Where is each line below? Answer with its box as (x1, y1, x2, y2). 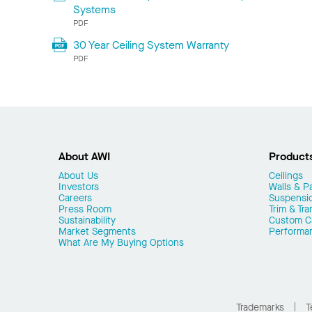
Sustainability (58, 214, 116, 228)
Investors (58, 180, 99, 194)
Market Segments (58, 225, 136, 239)
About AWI (58, 149, 110, 164)
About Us (58, 169, 98, 183)
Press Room (58, 203, 111, 217)
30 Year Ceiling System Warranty (72, 38, 229, 53)
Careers (58, 192, 92, 205)
